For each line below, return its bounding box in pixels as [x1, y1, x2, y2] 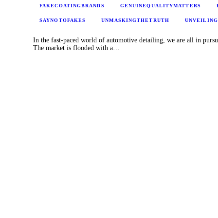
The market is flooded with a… [33, 44, 120, 52]
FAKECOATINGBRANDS [39, 2, 105, 8]
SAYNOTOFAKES [39, 17, 86, 23]
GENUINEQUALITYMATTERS [120, 2, 201, 8]
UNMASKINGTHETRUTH [101, 17, 169, 23]
